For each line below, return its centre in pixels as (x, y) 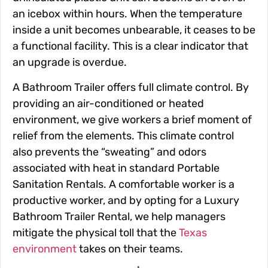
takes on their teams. (130, 249)
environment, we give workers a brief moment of (132, 119)
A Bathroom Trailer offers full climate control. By (131, 87)
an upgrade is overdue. (70, 63)
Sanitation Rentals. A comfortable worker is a (124, 184)
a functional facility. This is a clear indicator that (130, 46)
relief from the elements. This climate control (123, 135)
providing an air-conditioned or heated (108, 103)
